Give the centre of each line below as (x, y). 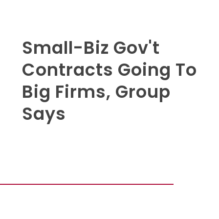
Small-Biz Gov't (91, 47)
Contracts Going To (109, 69)
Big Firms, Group (96, 91)
